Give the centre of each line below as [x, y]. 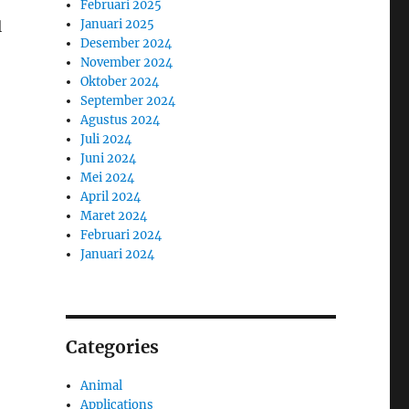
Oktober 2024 [120, 81]
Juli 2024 [106, 139]
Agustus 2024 [121, 120]
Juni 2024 [109, 158]
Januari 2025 [118, 24]
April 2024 [111, 196]
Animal [102, 385]
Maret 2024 [114, 215]
